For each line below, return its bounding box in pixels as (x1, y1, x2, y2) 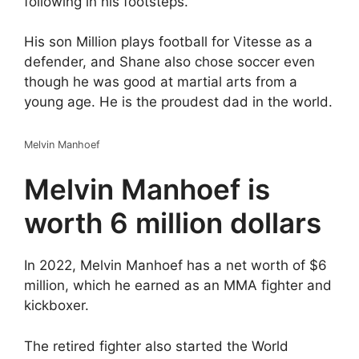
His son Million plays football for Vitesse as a (24, 34, 313, 50)
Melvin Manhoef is (24, 172, 270, 206)
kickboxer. (24, 297, 89, 313)
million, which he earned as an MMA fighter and (24, 277, 332, 293)
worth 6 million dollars (24, 206, 321, 240)
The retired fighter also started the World (24, 337, 288, 354)
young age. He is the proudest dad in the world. (24, 94, 333, 110)
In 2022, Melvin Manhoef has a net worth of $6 (24, 257, 327, 273)
